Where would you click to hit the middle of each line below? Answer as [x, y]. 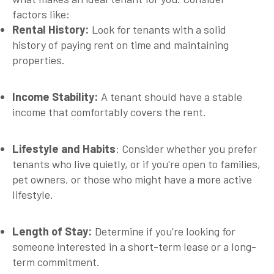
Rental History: [51, 29]
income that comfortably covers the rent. [109, 112]
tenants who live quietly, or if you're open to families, [136, 164]
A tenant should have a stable [170, 96]
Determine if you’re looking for [164, 231]
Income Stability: [55, 96]
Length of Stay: [52, 231]
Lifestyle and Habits [64, 148]
